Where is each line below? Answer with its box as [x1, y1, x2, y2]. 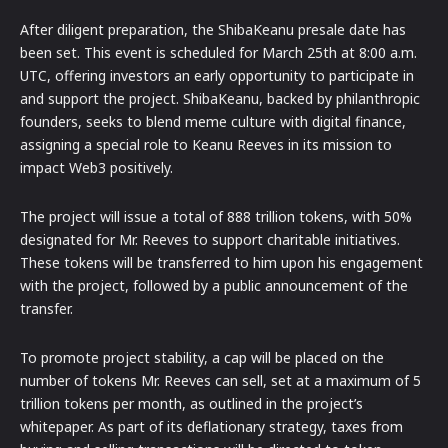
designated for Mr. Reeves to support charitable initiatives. [20, 230, 400, 250]
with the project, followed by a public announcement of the [20, 276, 408, 296]
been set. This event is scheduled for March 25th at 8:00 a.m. [20, 43, 417, 63]
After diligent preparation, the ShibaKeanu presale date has [20, 20, 406, 40]
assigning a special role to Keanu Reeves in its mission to [20, 135, 392, 155]
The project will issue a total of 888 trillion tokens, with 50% [20, 207, 412, 227]
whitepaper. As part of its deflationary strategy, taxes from [20, 417, 403, 437]
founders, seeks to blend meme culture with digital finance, [20, 112, 406, 132]
